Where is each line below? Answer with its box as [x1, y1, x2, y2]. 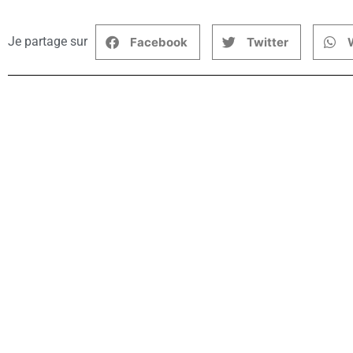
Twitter [247, 34, 288, 50]
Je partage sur [8, 34, 87, 50]
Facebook [130, 34, 188, 50]
